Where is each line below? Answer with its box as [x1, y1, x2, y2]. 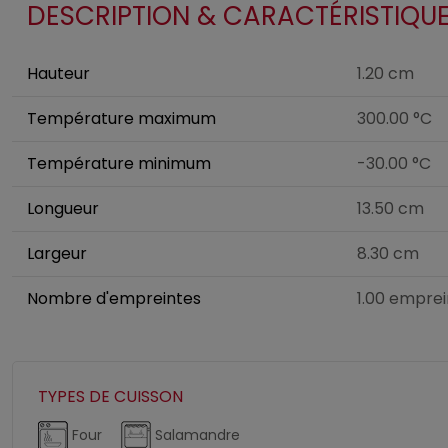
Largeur [27, 242, 87, 265]
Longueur [27, 197, 99, 220]
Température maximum [27, 107, 216, 130]
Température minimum [27, 152, 211, 175]
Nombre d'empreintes [27, 287, 201, 310]
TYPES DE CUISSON [38, 385, 183, 408]
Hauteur [27, 62, 90, 85]
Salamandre [151, 424, 240, 445]
